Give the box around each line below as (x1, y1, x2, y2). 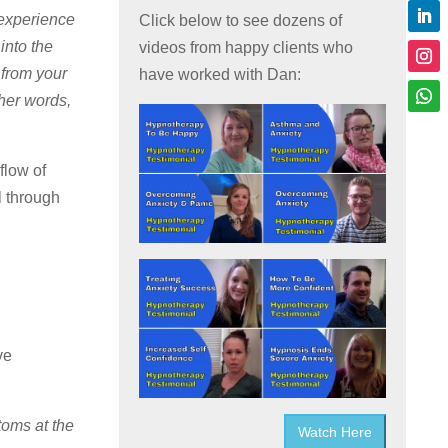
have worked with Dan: (139, 66, 302, 84)
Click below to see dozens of (139, 12, 343, 30)
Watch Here (297, 424, 372, 441)
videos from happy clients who (139, 39, 354, 57)
